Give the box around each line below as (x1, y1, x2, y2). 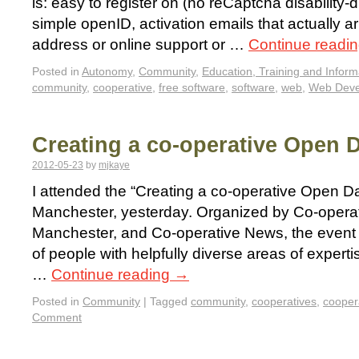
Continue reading (51, 266, 174, 284)
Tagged (150, 295, 188, 309)
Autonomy (82, 65, 132, 79)
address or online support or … (32, 36, 248, 54)
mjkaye (99, 159, 130, 171)
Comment (32, 311, 82, 325)
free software (159, 81, 225, 95)
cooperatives (252, 295, 317, 309)
